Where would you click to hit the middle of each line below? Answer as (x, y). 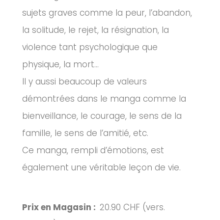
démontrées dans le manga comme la (104, 99)
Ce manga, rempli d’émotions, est (93, 151)
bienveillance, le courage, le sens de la (102, 116)
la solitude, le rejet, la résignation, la (96, 30)
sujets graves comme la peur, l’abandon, (107, 13)
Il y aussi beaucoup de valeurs (84, 82)
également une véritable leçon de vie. (101, 168)
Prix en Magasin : (61, 207)
